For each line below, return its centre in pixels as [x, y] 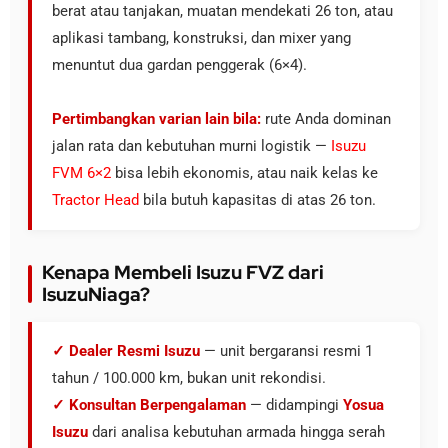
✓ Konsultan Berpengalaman [149, 405]
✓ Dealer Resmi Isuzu [126, 351]
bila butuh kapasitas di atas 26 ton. [257, 200]
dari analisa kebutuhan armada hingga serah [236, 432]
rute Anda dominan [326, 119]
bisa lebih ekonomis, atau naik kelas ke [244, 173]
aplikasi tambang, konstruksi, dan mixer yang [201, 38]
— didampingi [294, 405]
